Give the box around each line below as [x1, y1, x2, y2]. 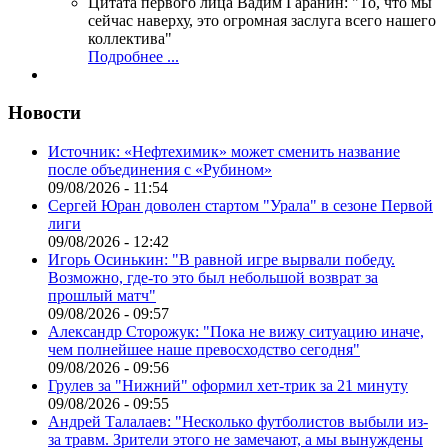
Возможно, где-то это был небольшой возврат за [48, 269, 378, 287]
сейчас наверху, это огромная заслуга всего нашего [88, 11, 436, 29]
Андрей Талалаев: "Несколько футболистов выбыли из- [48, 413, 428, 431]
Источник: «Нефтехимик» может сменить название [48, 143, 400, 161]
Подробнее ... [88, 47, 179, 65]
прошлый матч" [48, 287, 156, 305]
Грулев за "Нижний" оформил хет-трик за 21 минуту [48, 377, 408, 395]
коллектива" [88, 29, 172, 47]
